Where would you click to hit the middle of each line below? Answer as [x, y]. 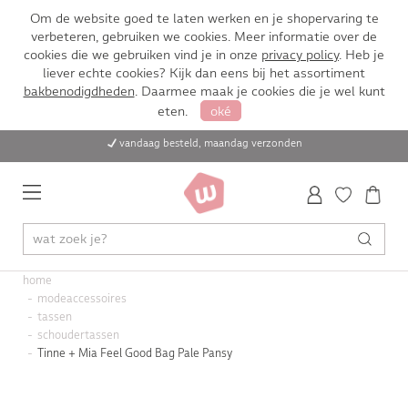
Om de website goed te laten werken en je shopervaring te [204, 18]
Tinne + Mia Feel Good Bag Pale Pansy [134, 353]
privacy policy [300, 55]
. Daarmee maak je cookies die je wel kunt [260, 91]
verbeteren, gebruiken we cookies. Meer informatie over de [204, 36]
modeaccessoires [82, 299]
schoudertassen [78, 335]
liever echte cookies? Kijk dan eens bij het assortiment [204, 73]
